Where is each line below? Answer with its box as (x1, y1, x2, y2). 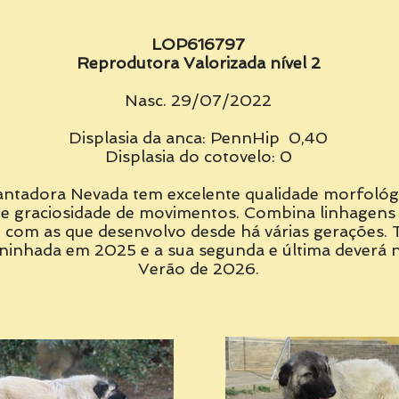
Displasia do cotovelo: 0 (104, 147, 292, 166)
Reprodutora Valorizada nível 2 (76, 53, 321, 72)
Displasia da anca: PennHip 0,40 (69, 128, 328, 147)
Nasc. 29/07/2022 (125, 91, 272, 110)
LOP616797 (151, 35, 245, 53)
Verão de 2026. (137, 259, 259, 278)
